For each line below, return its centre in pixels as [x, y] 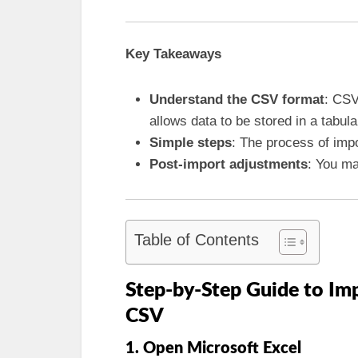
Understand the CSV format [237, 99]
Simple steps [191, 142]
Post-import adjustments [229, 164]
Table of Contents [197, 240]
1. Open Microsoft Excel [213, 348]
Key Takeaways [173, 54]
